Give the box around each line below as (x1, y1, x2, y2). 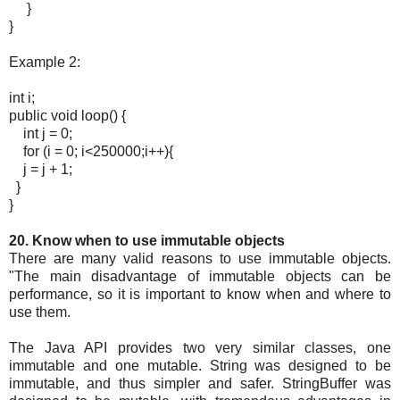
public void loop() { (9, 108, 126, 124)
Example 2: (9, 54, 80, 71)
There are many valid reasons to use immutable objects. (9, 251, 391, 267)
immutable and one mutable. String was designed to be (9, 358, 391, 374)
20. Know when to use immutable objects (9, 233, 285, 249)
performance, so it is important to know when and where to (9, 287, 391, 303)
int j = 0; (9, 126, 72, 142)
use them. (9, 304, 71, 321)
